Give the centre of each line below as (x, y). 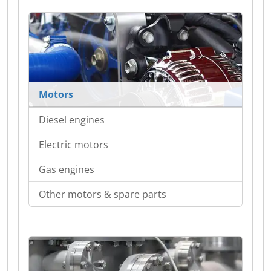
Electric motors (73, 145)
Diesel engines (72, 120)
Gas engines (67, 170)
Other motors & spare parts (103, 194)
